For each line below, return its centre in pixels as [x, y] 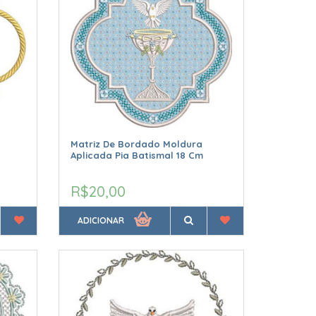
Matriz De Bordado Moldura [137, 144]
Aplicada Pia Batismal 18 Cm [137, 155]
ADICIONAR [101, 220]
